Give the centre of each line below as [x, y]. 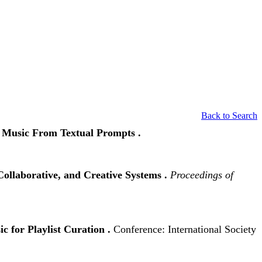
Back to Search [229, 115]
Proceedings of [202, 175]
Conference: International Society [185, 229]
